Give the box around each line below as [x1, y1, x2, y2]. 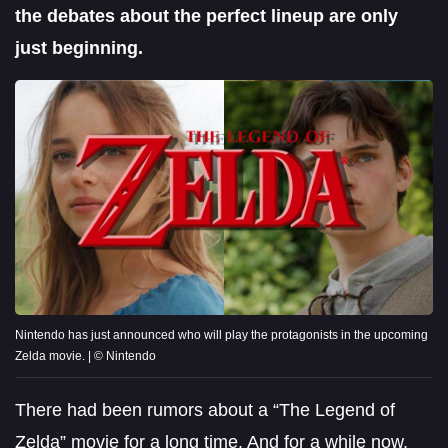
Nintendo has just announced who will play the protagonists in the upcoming [15, 327, 428, 342]
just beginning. [15, 37, 143, 58]
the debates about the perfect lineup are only [15, 5, 398, 26]
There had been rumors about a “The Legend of [15, 399, 395, 420]
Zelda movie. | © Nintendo [15, 348, 156, 363]
